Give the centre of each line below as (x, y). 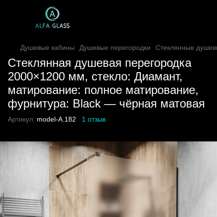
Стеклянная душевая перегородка (100, 63)
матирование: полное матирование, (103, 90)
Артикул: (21, 119)
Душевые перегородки (115, 47)
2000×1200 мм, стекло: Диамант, (95, 76)
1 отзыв (94, 119)
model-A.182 (55, 119)
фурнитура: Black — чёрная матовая (106, 103)
